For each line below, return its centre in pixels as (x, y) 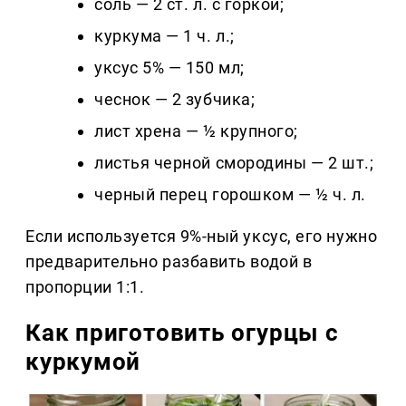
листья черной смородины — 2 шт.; (234, 162)
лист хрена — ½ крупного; (196, 130)
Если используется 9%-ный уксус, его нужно (202, 236)
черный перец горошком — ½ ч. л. (230, 194)
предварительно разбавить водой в (169, 261)
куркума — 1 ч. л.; (164, 35)
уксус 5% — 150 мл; (169, 67)
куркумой (83, 361)
